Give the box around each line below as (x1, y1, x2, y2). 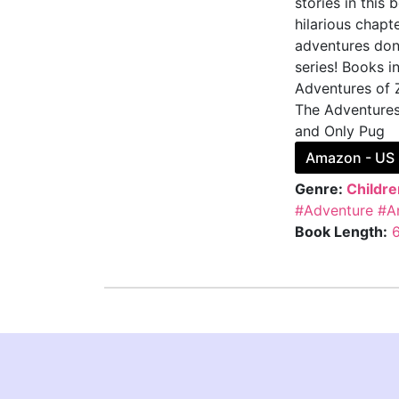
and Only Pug (294, 121, 385, 140)
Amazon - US (305, 148, 395, 167)
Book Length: (294, 222, 387, 240)
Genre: (294, 179, 346, 198)
